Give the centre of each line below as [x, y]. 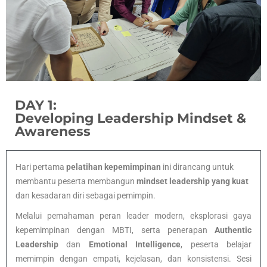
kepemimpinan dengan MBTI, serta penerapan [115, 230]
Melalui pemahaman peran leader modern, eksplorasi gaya [133, 216]
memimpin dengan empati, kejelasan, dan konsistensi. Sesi [133, 259]
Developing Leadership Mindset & [131, 119]
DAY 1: [36, 105]
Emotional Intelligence [135, 245]
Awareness [53, 132]
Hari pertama [41, 167]
